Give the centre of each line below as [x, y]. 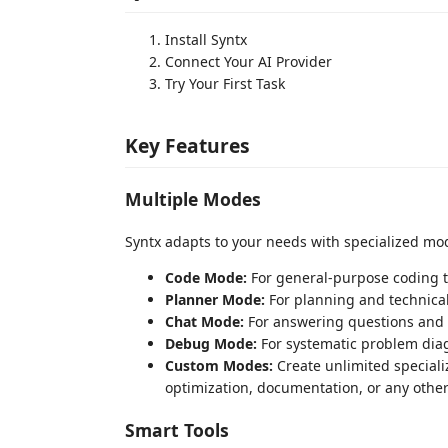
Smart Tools [177, 430]
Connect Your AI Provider [248, 62]
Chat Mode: [204, 321]
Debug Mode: [211, 343]
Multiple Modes [193, 199]
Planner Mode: [215, 299]
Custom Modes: [219, 365]
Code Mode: [206, 277]
